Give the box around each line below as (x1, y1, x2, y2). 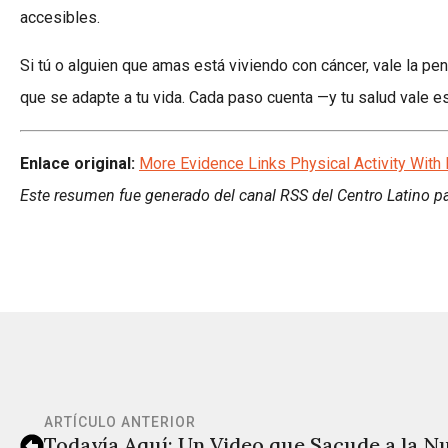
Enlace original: (20, 153, 135, 173)
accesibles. (20, 7, 100, 27)
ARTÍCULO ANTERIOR (44, 413, 196, 430)
